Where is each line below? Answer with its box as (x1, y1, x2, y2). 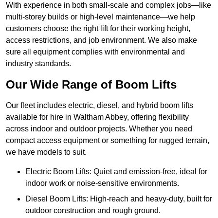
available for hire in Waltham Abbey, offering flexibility (6, 113, 189, 122)
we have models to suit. (6, 148, 87, 157)
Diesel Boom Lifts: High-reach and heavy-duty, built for (25, 195, 212, 203)
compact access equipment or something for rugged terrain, (6, 136, 209, 145)
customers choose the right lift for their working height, (6, 24, 190, 33)
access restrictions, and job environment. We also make (6, 36, 197, 45)
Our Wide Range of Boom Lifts (6, 78, 177, 91)
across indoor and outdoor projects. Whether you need (6, 125, 192, 133)
